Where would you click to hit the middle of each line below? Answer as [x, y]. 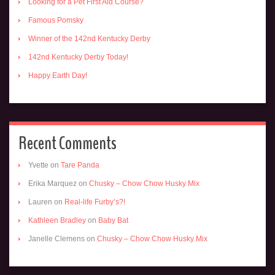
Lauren [40, 202]
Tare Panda [80, 165]
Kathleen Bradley [57, 221]
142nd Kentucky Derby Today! [78, 57]
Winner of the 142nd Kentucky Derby [89, 39]
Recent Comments [68, 144]
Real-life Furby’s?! [95, 202]
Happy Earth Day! [58, 76]
